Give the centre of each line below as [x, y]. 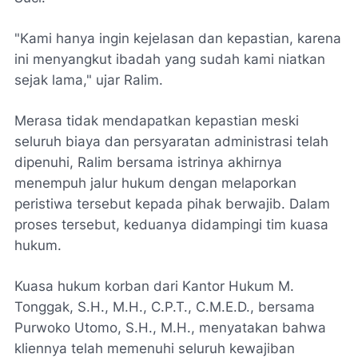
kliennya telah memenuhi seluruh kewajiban [155, 348]
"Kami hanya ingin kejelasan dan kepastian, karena [178, 38]
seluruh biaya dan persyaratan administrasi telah [171, 141]
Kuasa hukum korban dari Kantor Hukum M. [154, 286]
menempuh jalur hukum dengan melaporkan [155, 183]
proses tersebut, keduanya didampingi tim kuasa [171, 225]
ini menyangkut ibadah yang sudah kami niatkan [170, 59]
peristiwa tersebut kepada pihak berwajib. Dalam [172, 204]
